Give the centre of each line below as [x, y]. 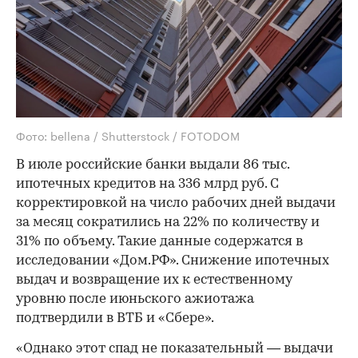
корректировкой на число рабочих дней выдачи [176, 204]
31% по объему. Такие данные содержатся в [159, 242]
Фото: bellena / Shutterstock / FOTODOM [128, 135]
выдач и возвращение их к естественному [154, 280]
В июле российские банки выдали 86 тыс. [153, 165]
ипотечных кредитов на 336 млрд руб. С [147, 185]
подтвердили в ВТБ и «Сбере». [115, 319]
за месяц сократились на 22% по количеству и [168, 223]
